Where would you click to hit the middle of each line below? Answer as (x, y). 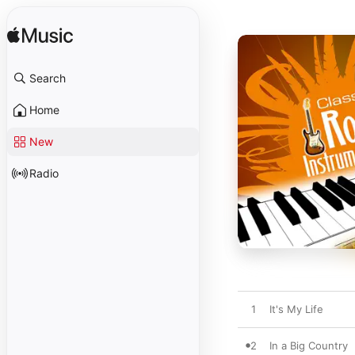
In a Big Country (309, 345)
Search (48, 78)
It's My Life (296, 309)
